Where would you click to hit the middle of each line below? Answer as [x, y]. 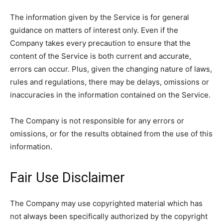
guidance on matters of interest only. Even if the [94, 30]
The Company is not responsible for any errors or [97, 121]
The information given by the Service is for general [100, 17]
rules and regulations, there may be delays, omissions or [110, 82]
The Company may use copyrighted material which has [106, 203]
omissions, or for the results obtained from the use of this [111, 134]
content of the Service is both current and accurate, [101, 56]
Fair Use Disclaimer [67, 178]
